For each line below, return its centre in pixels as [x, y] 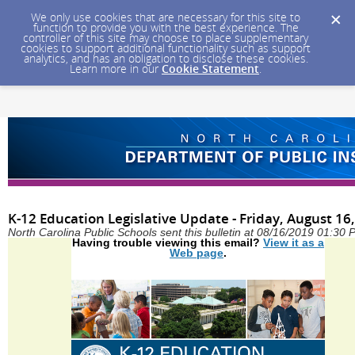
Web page [197, 253]
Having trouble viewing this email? [168, 242]
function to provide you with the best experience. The [166, 27]
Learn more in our [116, 69]
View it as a [294, 242]
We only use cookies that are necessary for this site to [166, 17]
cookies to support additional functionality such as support [166, 48]
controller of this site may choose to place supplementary [166, 38]
